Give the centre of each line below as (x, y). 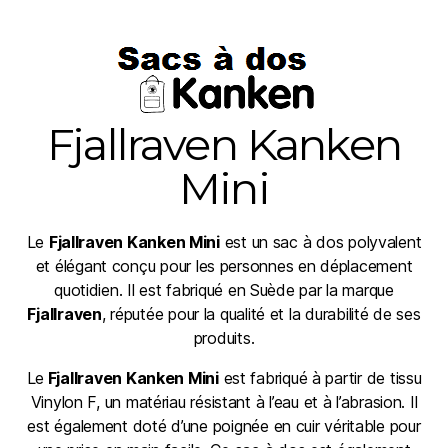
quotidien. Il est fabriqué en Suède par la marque (224, 290)
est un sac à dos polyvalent (320, 242)
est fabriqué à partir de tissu (320, 378)
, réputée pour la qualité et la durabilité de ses (261, 314)
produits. (224, 338)
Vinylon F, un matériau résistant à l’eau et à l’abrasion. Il (224, 402)
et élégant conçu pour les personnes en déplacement (224, 266)
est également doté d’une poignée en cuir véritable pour (224, 426)
